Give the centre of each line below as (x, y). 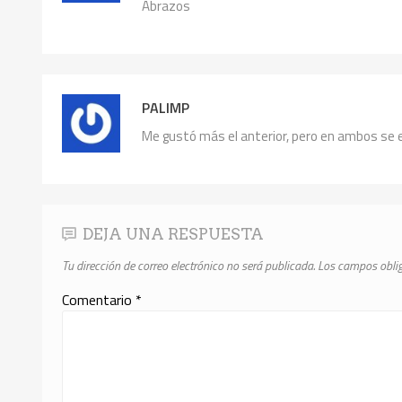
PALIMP (165, 108)
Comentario (99, 299)
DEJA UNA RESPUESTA (174, 233)
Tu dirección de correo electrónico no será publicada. (189, 265)
